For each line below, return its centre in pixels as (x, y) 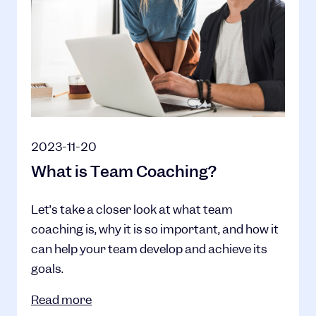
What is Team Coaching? (124, 172)
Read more (61, 300)
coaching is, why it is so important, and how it (155, 229)
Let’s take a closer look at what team (132, 209)
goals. (47, 269)
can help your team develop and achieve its (149, 249)
